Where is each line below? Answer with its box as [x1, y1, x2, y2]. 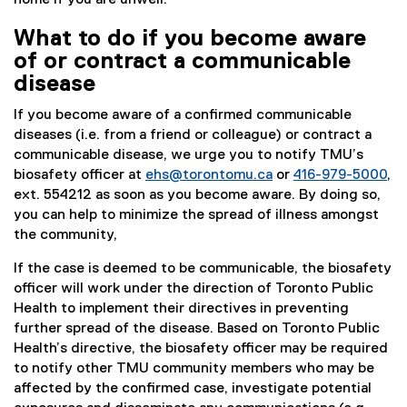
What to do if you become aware [14, 27, 366, 51]
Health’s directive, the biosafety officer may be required [14, 342, 388, 356]
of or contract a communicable [14, 50, 351, 74]
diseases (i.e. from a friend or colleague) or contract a [14, 128, 372, 143]
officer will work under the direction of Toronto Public [14, 282, 373, 296]
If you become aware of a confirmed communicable [14, 108, 352, 123]
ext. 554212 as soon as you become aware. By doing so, [14, 188, 381, 203]
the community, [14, 228, 117, 243]
